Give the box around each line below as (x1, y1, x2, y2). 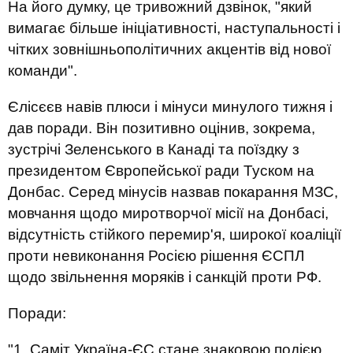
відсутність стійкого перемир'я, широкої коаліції (8, 226, 341, 243)
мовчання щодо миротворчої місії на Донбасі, (8, 205, 329, 221)
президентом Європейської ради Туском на (8, 162, 314, 179)
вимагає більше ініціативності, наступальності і (8, 20, 340, 36)
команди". (8, 62, 77, 79)
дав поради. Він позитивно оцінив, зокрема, (8, 120, 315, 136)
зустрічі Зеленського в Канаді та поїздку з (8, 141, 299, 158)
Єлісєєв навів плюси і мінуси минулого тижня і (8, 98, 333, 115)
